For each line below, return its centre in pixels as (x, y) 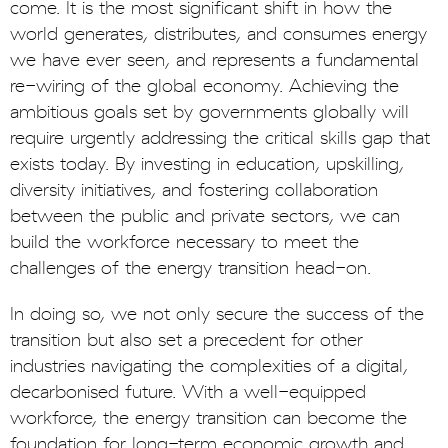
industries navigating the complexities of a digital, (209, 366)
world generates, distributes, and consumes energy (218, 34)
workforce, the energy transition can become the (208, 418)
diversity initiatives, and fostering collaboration (194, 190)
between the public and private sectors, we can (205, 216)
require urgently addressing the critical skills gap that (220, 138)
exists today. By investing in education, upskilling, (207, 164)
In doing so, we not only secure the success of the (217, 314)
